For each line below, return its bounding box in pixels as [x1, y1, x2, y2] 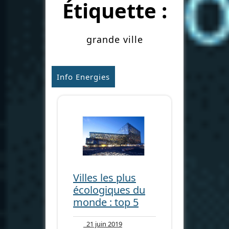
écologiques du [73, 182, 145, 197]
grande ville [86, 33, 143, 45]
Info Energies [57, 72, 110, 82]
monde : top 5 [73, 195, 139, 209]
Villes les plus [73, 170, 136, 185]
